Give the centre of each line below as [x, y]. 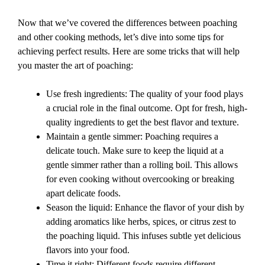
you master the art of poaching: [75, 66]
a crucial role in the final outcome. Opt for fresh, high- [147, 108]
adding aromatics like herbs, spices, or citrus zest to [141, 222]
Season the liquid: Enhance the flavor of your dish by [145, 208]
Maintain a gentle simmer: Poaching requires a [132, 137]
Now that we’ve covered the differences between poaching [127, 23]
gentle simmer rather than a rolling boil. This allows [142, 165]
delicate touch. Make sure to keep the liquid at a [135, 151]
